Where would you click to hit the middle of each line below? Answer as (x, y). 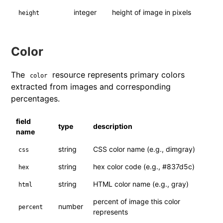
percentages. (36, 98)
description (113, 126)
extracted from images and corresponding (91, 86)
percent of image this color (137, 201)
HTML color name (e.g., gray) (141, 184)
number (71, 206)
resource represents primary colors (117, 74)
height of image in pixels (152, 12)
